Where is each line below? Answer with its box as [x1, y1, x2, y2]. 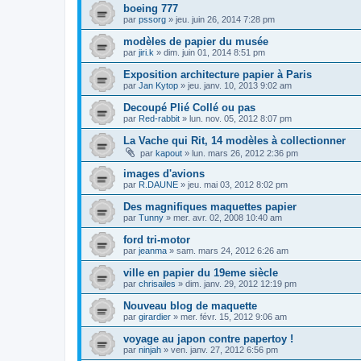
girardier [139, 311, 171, 322]
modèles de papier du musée [123, 35, 268, 48]
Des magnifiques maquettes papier [123, 200, 297, 213]
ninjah [139, 344, 161, 355]
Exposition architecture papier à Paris [123, 68, 312, 81]
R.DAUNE [139, 179, 178, 189]
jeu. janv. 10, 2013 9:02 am [188, 80, 292, 90]
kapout [156, 147, 182, 158]
